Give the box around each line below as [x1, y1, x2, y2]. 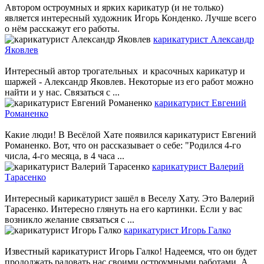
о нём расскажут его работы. [5, 23, 129, 34]
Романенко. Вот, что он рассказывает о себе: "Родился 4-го [5, 140, 241, 150]
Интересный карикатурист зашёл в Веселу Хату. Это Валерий [5, 193, 255, 203]
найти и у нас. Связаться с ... [5, 87, 120, 97]
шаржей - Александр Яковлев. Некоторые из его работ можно [5, 76, 253, 87]
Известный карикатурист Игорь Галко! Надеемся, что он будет [5, 246, 257, 256]
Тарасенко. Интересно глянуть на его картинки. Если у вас [5, 203, 242, 214]
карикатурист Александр [153, 34, 254, 44]
